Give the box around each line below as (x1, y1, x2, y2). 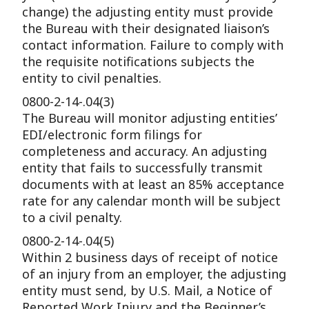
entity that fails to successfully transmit (22, 159, 263, 176)
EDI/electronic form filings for (22, 126, 203, 143)
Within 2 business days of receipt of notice (22, 249, 279, 266)
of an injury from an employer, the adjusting (22, 266, 287, 282)
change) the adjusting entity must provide (22, 3, 274, 20)
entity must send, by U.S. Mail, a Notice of (22, 282, 273, 299)
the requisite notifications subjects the (22, 53, 255, 70)
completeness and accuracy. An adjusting (22, 143, 268, 159)
